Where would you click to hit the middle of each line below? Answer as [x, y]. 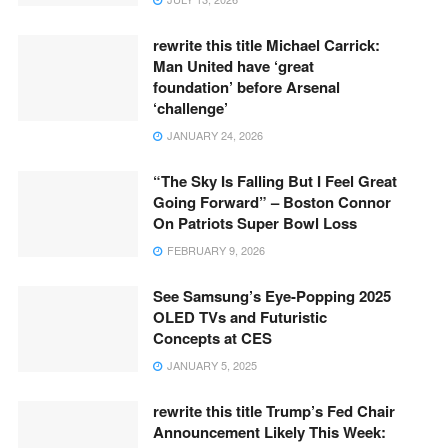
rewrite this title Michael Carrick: [266, 45]
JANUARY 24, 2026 [213, 135]
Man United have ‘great [233, 66]
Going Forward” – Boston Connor [272, 202]
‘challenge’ [190, 108]
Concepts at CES [212, 338]
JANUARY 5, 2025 [210, 365]
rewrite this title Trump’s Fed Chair [274, 411]
